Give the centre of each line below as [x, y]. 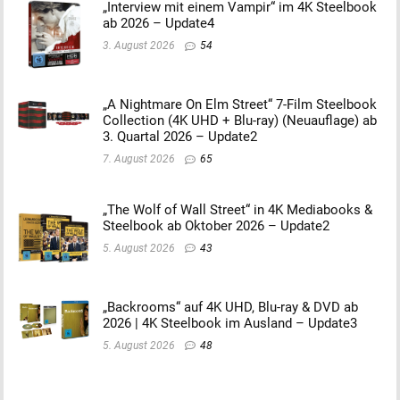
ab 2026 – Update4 [158, 23]
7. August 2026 [139, 158]
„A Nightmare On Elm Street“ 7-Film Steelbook [240, 104]
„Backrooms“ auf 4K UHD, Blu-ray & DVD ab [230, 307]
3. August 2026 [139, 45]
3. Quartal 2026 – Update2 [180, 136]
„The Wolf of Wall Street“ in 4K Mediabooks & [237, 209]
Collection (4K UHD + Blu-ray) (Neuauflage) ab [240, 120]
